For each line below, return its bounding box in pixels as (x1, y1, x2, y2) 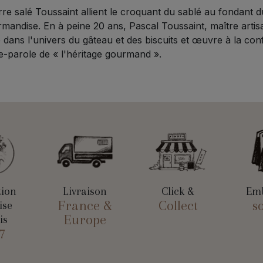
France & (58, 197, 112, 214)
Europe (63, 211, 106, 228)
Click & (161, 185, 195, 198)
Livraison (63, 185, 107, 198)
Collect (158, 197, 198, 214)
